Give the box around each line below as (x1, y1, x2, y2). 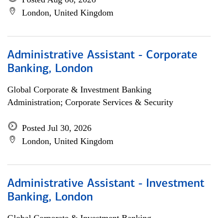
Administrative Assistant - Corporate (7, 50, 198, 61)
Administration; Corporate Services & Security (7, 97, 173, 107)
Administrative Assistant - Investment (7, 178, 204, 190)
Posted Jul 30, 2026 (22, 123, 91, 133)
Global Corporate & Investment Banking (7, 85, 151, 94)
